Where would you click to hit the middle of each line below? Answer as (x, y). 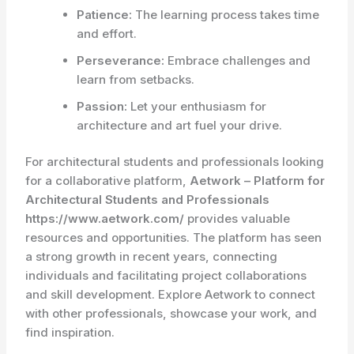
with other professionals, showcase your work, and (171, 313)
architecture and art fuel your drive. (180, 125)
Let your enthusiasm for (197, 106)
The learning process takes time (226, 14)
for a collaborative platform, (108, 181)
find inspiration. (70, 332)
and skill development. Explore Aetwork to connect (171, 294)
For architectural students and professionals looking (175, 162)
